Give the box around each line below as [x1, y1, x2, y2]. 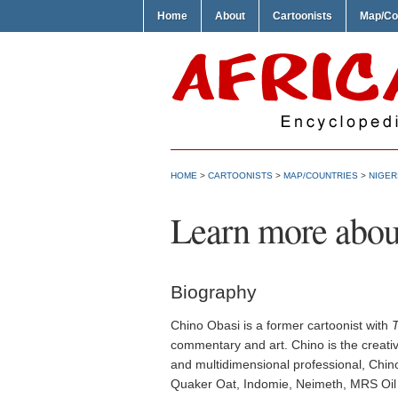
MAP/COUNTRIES [283, 171, 358, 180]
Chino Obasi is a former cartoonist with [171, 318, 392, 332]
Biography [171, 282, 257, 302]
